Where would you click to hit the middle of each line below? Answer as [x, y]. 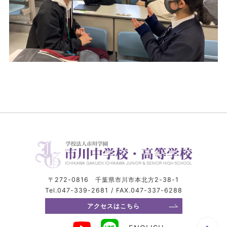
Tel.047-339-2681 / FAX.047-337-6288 [113, 190]
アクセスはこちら [113, 206]
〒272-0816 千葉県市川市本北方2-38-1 [113, 180]
